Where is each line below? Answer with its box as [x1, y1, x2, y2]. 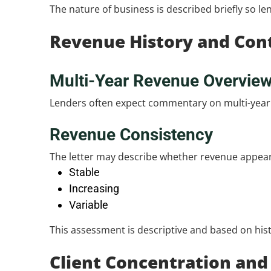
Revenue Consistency [50, 125, 213, 145]
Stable [69, 166, 100, 178]
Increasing [69, 182, 119, 195]
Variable [69, 198, 108, 211]
